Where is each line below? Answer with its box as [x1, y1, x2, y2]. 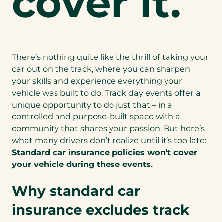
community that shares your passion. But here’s [12, 123, 205, 134]
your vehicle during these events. [12, 159, 153, 169]
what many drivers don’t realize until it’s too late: [12, 135, 206, 146]
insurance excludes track [12, 201, 189, 219]
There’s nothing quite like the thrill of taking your [12, 52, 209, 62]
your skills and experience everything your [12, 76, 182, 86]
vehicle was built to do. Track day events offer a [12, 88, 201, 98]
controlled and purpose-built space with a [12, 111, 180, 122]
